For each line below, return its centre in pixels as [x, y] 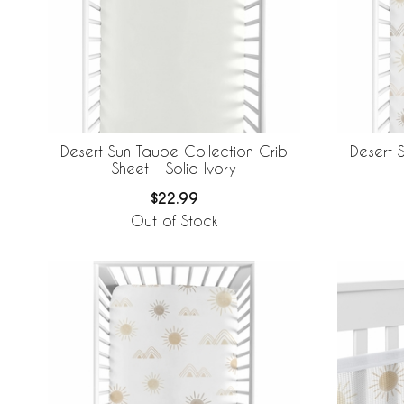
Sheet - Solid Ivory [174, 169]
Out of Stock [174, 221]
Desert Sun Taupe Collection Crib [174, 151]
